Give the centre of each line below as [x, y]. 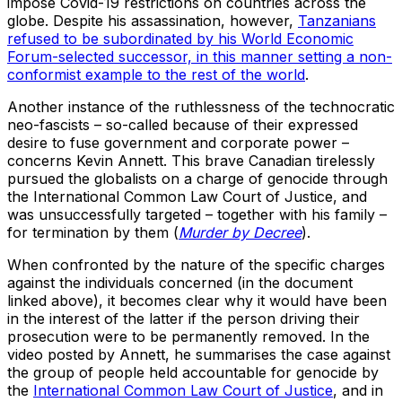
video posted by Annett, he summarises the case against [199, 355]
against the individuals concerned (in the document [180, 283]
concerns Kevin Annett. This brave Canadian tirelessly [191, 161]
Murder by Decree [240, 233]
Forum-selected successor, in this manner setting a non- [200, 57]
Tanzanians [337, 21]
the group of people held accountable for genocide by [193, 373]
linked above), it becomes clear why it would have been [197, 301]
